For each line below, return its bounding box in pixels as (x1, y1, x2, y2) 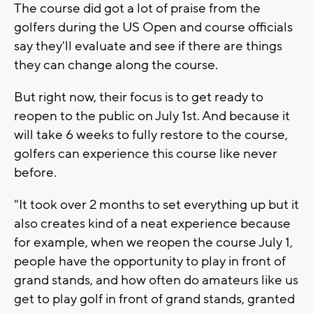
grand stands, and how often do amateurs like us (14, 271, 298, 289)
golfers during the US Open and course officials (14, 18, 293, 36)
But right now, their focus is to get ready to (14, 88, 263, 105)
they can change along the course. (14, 56, 218, 73)
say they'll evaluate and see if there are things (14, 37, 282, 54)
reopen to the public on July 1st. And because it (14, 107, 290, 124)
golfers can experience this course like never (14, 145, 277, 162)
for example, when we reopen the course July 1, (14, 233, 293, 251)
